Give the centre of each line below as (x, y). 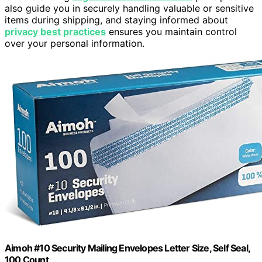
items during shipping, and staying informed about (116, 20)
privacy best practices (55, 31)
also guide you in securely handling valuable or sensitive (129, 8)
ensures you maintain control (171, 31)
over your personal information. (75, 43)
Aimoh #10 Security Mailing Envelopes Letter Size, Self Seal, (127, 248)
